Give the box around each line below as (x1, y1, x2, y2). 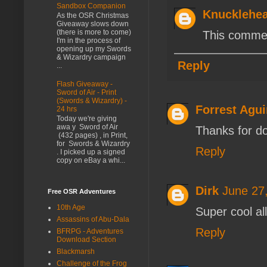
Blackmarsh (57, 247, 95, 256)
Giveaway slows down (57, 20, 129, 29)
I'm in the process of (57, 36, 120, 45)
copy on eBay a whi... (57, 156, 125, 165)
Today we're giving (57, 114, 117, 123)
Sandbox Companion (57, 1, 126, 10)
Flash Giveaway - (57, 79, 113, 88)
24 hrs (57, 104, 77, 113)
